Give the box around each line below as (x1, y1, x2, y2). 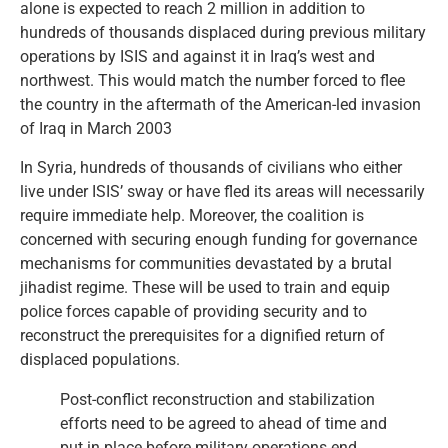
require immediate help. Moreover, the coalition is (20, 205, 364, 225)
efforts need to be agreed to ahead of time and (60, 413, 387, 433)
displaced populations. (20, 349, 180, 369)
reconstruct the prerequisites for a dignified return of (20, 325, 385, 345)
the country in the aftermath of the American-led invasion (20, 95, 421, 115)
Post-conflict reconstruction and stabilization (60, 389, 375, 409)
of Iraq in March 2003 (20, 119, 172, 139)
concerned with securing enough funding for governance (20, 229, 417, 249)
